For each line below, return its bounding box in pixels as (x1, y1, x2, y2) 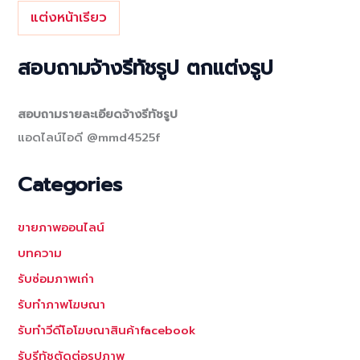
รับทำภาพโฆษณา (18, 295, 106, 313)
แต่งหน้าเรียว (31, 7, 108, 28)
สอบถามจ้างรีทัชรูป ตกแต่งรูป (18, 52, 274, 83)
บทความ (18, 243, 63, 262)
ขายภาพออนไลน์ (18, 218, 105, 236)
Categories (18, 170, 123, 200)
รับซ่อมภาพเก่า (18, 269, 95, 288)
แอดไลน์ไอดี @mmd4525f (18, 128, 161, 146)
